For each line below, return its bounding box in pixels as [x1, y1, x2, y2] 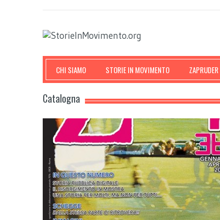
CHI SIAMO [56, 64, 86, 75]
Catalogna [43, 90, 80, 106]
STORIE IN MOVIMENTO [106, 64, 169, 75]
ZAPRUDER [189, 64, 219, 75]
